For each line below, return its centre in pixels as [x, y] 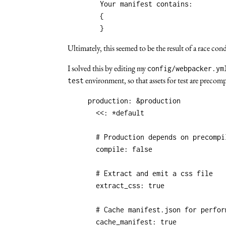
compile [110, 149]
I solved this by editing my [108, 68]
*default [128, 112]
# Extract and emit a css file [155, 173]
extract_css [118, 185]
